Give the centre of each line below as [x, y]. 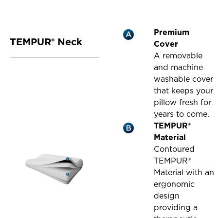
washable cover [184, 79]
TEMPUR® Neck [46, 42]
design [167, 196]
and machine [179, 68]
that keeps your [184, 91]
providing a [176, 208]
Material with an [184, 173]
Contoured [174, 149]
